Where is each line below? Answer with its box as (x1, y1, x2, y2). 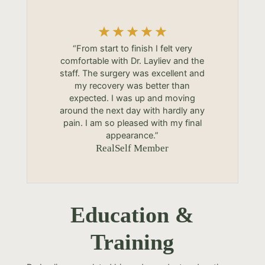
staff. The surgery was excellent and (60, 67, 205, 79)
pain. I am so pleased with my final (63, 117, 202, 128)
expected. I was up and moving (69, 92, 196, 104)
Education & (70, 202, 195, 227)
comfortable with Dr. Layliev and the (60, 55, 205, 66)
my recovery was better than (75, 80, 190, 91)
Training (91, 229, 174, 254)
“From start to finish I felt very (72, 43, 192, 54)
